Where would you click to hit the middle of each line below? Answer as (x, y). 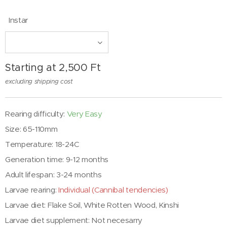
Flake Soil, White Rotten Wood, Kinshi (113, 205)
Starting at (32, 68)
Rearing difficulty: (36, 114)
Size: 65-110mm (31, 129)
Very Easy (84, 114)
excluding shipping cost (39, 82)
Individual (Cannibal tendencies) (113, 190)
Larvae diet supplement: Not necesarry (74, 220)
